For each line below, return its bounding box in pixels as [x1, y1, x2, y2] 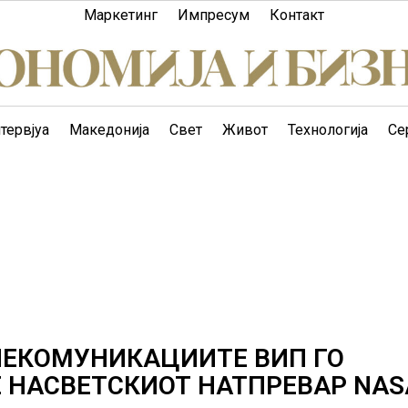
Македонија [69, 121, 149, 138]
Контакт [270, 6, 324, 24]
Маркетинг [84, 6, 158, 24]
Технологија [288, 121, 368, 138]
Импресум [178, 6, 250, 24]
